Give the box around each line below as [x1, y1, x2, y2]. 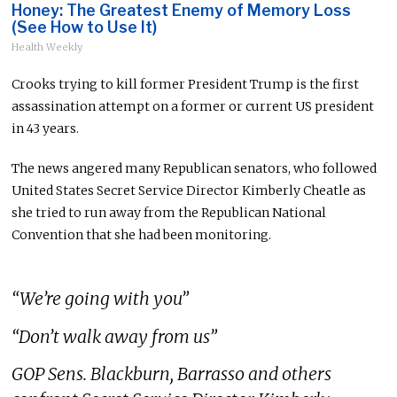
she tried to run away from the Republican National [12, 205, 327, 222]
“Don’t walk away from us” [12, 325, 218, 347]
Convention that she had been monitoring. [12, 227, 272, 244]
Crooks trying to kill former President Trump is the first [12, 76, 360, 93]
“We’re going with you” [12, 287, 190, 309]
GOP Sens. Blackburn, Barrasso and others [12, 363, 332, 385]
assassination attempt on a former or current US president [12, 98, 375, 115]
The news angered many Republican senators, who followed [12, 160, 378, 177]
